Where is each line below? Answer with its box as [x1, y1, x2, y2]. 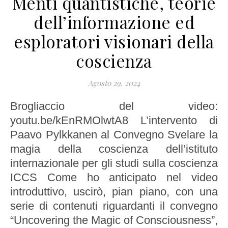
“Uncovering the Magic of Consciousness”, [10, 214, 218, 227]
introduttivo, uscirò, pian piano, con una [10, 185, 218, 198]
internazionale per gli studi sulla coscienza [10, 157, 218, 170]
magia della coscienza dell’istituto [10, 142, 218, 156]
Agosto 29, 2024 [88, 78, 140, 89]
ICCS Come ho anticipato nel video [10, 171, 218, 184]
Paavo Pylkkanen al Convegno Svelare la [10, 128, 218, 141]
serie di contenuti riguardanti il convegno [10, 199, 218, 213]
